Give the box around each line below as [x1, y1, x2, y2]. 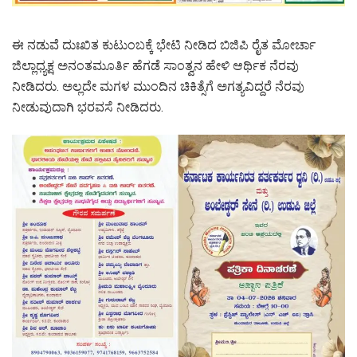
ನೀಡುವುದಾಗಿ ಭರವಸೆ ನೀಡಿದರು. [12, 99, 163, 115]
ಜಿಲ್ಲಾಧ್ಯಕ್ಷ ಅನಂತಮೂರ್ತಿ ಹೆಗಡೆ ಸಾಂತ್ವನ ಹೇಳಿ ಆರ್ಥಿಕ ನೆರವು [12, 57, 299, 73]
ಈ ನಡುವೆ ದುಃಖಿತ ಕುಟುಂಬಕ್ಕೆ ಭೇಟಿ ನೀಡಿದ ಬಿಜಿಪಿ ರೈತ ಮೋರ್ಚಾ [12, 37, 316, 53]
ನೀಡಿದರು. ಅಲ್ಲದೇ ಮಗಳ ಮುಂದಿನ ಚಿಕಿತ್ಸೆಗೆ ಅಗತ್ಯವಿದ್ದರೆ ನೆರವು [12, 78, 304, 94]
